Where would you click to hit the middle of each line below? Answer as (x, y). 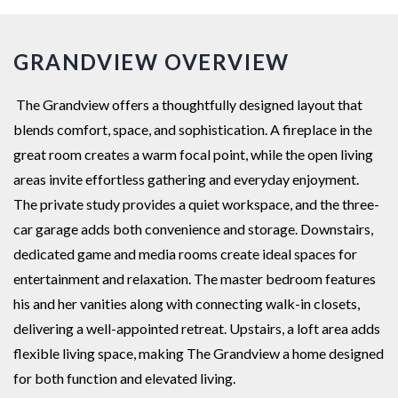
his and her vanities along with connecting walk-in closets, (187, 304)
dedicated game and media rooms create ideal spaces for (185, 254)
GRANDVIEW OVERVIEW (151, 62)
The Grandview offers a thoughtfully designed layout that (188, 105)
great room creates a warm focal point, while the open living (193, 155)
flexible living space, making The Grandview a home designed (199, 354)
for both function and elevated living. (124, 378)
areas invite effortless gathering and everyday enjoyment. (186, 179)
